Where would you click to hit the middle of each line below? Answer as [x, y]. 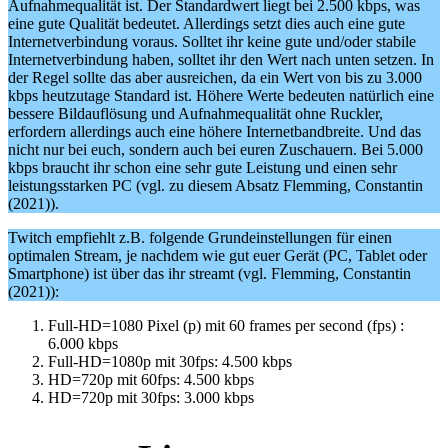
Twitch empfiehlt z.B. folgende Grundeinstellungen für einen [200, 238]
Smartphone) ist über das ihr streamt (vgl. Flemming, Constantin [209, 274]
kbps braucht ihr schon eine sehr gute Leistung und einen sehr [202, 168]
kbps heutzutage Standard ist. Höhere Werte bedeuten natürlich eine [221, 96]
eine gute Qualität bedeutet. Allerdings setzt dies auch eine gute [206, 24]
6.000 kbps [83, 344]
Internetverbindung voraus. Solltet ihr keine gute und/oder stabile [212, 42]
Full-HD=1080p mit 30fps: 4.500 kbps [170, 362]
